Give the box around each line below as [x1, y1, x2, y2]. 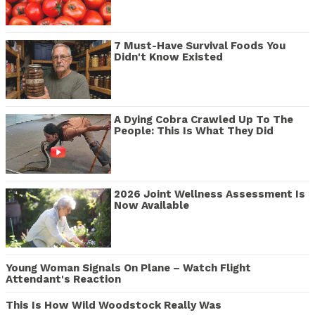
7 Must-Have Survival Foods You [114, 39, 285, 52]
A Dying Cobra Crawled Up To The [114, 113, 293, 127]
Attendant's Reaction [6, 273, 121, 286]
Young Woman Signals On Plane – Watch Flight [6, 262, 251, 275]
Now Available [114, 198, 189, 212]
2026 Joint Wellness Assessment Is [114, 187, 305, 200]
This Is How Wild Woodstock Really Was [6, 299, 221, 312]
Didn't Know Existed [114, 50, 223, 63]
